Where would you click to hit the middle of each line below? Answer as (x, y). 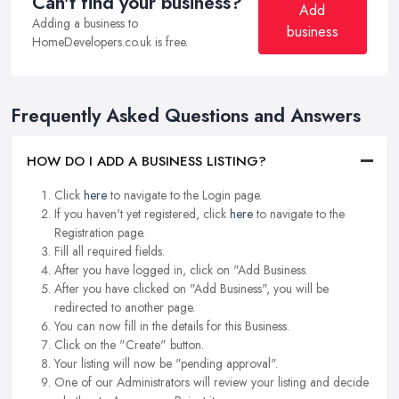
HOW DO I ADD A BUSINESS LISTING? (147, 161)
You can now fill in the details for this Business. (172, 326)
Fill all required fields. (110, 251)
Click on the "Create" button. (129, 344)
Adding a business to (85, 24)
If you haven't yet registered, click (142, 213)
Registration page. (100, 232)
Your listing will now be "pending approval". (166, 363)
